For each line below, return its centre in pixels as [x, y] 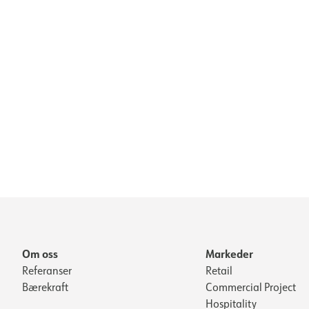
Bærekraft [45, 287]
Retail [219, 270]
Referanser [47, 270]
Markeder [229, 253]
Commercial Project [251, 287]
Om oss [40, 253]
